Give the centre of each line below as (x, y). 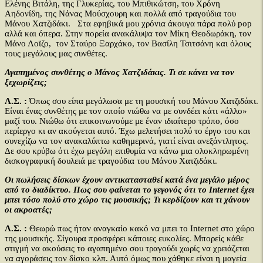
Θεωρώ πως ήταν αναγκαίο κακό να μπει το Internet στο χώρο (141, 228)
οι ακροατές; (28, 210)
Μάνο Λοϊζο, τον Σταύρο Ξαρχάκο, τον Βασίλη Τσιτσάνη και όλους (128, 43)
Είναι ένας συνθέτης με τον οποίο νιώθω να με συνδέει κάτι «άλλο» (126, 111)
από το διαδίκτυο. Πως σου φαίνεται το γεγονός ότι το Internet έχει (129, 190)
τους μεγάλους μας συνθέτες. (56, 53)
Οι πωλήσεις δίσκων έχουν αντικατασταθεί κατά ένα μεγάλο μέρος (127, 180)
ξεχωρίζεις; (26, 82)
